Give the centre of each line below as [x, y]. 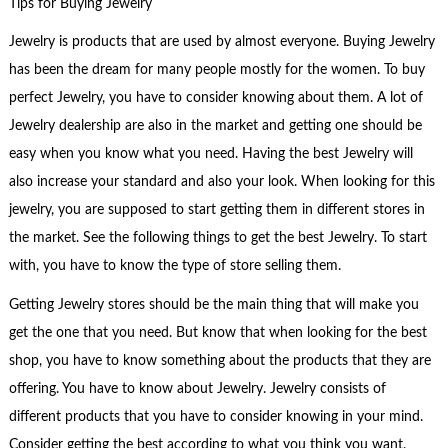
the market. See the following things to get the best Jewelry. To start [217, 238]
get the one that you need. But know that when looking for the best [217, 332]
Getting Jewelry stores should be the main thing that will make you [213, 304]
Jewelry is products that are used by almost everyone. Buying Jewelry [221, 42]
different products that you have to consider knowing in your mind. [215, 416]
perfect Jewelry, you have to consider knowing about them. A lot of [215, 98]
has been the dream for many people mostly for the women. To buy [216, 70]
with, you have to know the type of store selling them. [174, 266]
